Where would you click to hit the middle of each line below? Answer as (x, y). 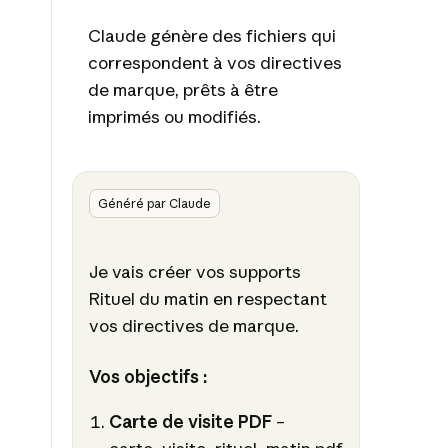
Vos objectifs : (147, 377)
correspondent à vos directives (214, 63)
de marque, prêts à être (182, 90)
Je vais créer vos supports (194, 272)
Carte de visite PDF (191, 421)
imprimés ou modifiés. (174, 117)
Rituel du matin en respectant (207, 299)
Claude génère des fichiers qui (211, 36)
